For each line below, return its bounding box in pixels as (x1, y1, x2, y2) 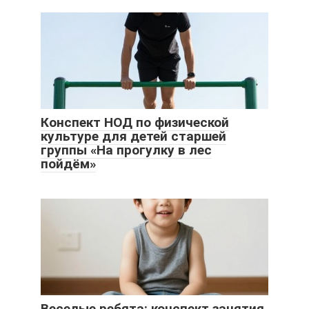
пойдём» (41, 156, 96, 172)
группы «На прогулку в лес (41, 142, 212, 159)
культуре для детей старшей (41, 128, 226, 145)
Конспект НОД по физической (41, 114, 229, 131)
